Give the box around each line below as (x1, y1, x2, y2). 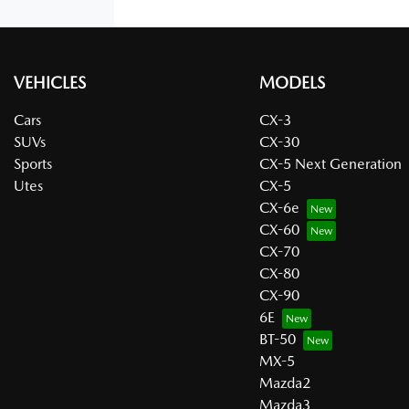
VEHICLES (14, 73, 86, 92)
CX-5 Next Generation (258, 155, 402, 173)
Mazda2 (258, 374, 310, 392)
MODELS (258, 73, 325, 92)
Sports (14, 155, 52, 173)
